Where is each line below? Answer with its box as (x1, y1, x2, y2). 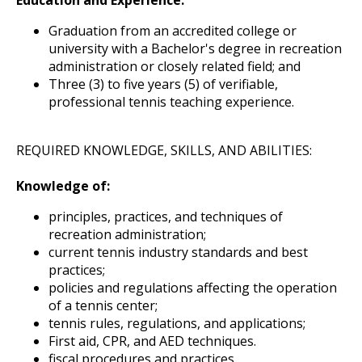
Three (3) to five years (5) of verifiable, (48, 74, 278, 93)
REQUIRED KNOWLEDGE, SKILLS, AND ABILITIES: (16, 141, 312, 159)
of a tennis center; (48, 296, 158, 314)
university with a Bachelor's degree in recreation (48, 39, 342, 57)
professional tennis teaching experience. (48, 92, 294, 111)
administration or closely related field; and (48, 57, 301, 75)
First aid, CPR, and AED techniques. (48, 331, 256, 350)
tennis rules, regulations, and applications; (48, 314, 305, 332)
